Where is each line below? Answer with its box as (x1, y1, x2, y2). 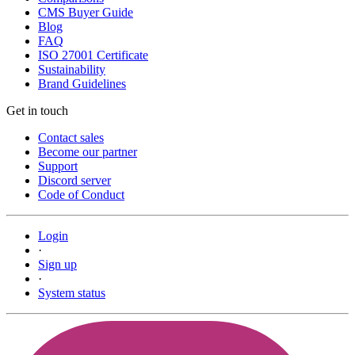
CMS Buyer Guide (38, 6, 133, 20)
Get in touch (6, 104, 68, 118)
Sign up (38, 258, 77, 272)
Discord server (38, 174, 111, 188)
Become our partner (38, 145, 137, 159)
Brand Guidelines (38, 77, 126, 91)
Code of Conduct (38, 188, 124, 202)
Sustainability (38, 63, 105, 77)
